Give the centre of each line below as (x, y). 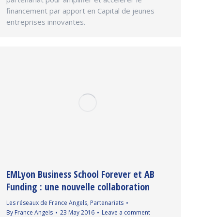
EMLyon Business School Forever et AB (80, 174)
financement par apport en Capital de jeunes (80, 10)
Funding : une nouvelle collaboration (78, 187)
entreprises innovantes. (46, 22)
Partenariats (107, 203)
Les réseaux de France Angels (47, 203)
